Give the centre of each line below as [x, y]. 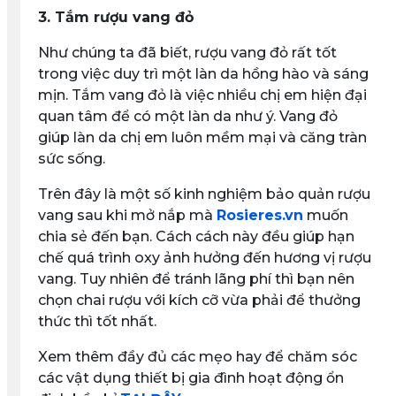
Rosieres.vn [259, 215]
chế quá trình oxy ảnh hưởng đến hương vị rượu [204, 258]
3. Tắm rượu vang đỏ [115, 17]
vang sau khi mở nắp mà [127, 215]
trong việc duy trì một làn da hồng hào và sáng [203, 74]
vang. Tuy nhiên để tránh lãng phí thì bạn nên [196, 279]
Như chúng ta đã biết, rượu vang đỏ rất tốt [187, 53]
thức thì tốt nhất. [97, 321]
